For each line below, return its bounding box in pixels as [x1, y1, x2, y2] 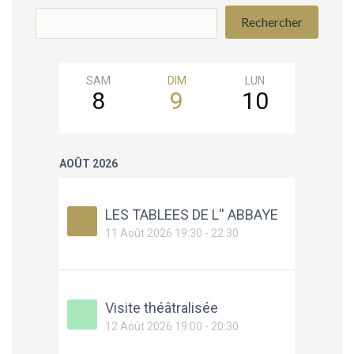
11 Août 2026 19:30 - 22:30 [105, 227, 239, 240]
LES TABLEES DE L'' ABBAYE [105, 206, 278, 224]
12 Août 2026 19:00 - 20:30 [105, 320, 239, 333]
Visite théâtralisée [105, 299, 218, 317]
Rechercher [241, 13, 303, 29]
